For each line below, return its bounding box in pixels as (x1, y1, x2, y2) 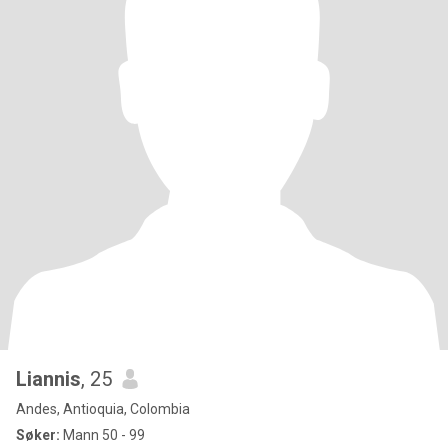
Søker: (16, 427, 60, 443)
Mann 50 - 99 (60, 427, 145, 443)
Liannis (16, 367, 81, 391)
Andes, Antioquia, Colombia (16, 401, 190, 417)
